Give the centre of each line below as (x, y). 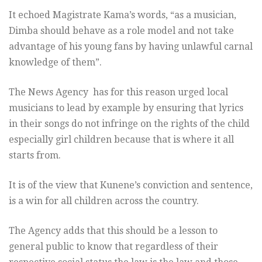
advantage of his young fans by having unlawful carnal (131, 46)
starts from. (35, 155)
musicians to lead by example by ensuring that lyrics (126, 108)
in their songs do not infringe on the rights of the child (129, 123)
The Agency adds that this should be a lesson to (113, 230)
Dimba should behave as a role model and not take (121, 30)
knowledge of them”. (55, 62)
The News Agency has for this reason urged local (118, 92)
